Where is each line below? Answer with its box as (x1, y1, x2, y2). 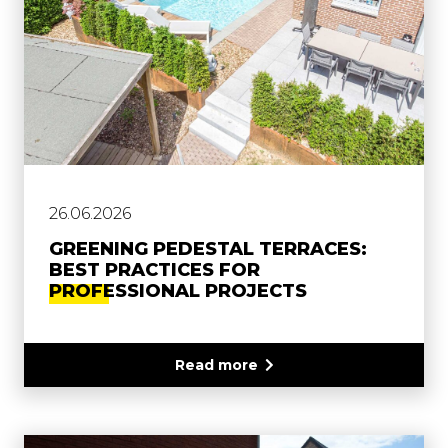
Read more (174, 356, 258, 375)
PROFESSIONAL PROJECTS (49, 280, 307, 303)
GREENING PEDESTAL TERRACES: (49, 238, 367, 261)
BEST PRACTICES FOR (49, 259, 260, 282)
